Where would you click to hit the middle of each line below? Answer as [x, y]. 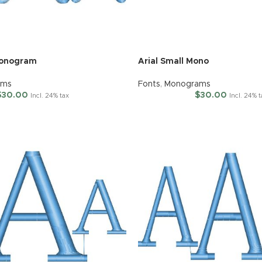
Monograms [187, 85]
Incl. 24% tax [50, 96]
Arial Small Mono [173, 62]
